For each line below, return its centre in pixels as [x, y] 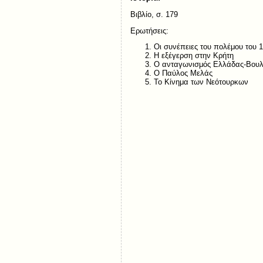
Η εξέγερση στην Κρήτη [193, 56]
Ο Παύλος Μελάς [183, 73]
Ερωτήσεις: [149, 31]
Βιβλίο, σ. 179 [154, 14]
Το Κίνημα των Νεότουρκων [201, 82]
